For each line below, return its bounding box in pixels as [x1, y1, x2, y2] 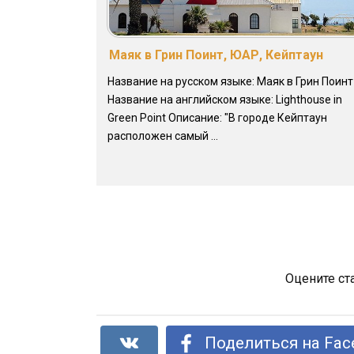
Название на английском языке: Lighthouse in [107, 92, 342, 106]
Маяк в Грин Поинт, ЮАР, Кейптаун [109, 47, 323, 62]
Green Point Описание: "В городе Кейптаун [107, 111, 327, 124]
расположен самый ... [107, 129, 218, 142]
